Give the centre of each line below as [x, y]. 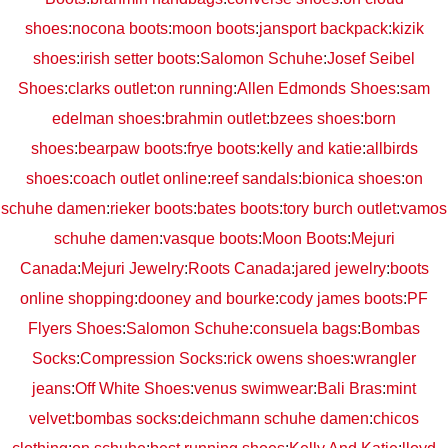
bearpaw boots [130, 149]
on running [195, 89]
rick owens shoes [288, 359]
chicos [396, 419]
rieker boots [151, 209]
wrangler [385, 359]
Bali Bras [349, 389]
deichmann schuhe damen [275, 419]
